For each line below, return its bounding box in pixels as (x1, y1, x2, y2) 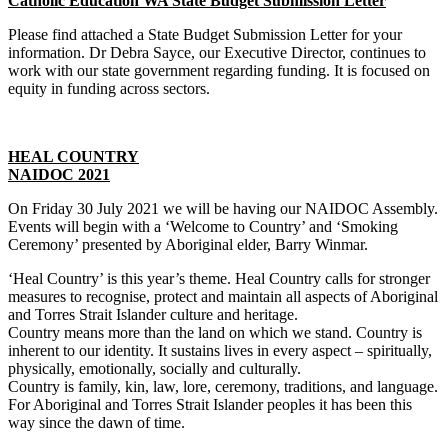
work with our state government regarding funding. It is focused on (8, 62, 430, 80)
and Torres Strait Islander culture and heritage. (8, 306, 298, 324)
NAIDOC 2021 (8, 166, 110, 184)
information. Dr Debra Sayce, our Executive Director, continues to (8, 44, 426, 62)
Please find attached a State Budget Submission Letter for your (8, 26, 402, 44)
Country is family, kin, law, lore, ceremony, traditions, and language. (8, 378, 438, 396)
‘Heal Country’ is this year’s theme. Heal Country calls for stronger (8, 270, 430, 288)
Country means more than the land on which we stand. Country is (8, 324, 422, 342)
